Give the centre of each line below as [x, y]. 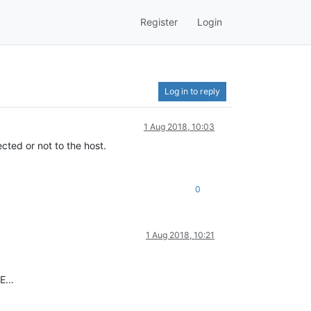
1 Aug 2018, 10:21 [180, 235]
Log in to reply [192, 91]
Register [159, 22]
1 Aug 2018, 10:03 [179, 126]
